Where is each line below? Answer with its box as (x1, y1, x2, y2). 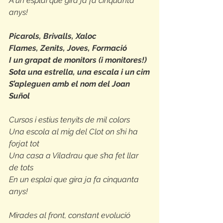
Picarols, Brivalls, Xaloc (9, 31, 97, 41)
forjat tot (9, 139, 39, 148)
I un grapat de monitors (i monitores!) (9, 55, 147, 65)
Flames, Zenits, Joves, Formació (9, 43, 127, 53)
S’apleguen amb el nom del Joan (9, 79, 132, 89)
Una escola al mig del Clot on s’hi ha (9, 127, 140, 136)
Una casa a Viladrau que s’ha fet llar (9, 151, 140, 160)
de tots (9, 163, 33, 172)
